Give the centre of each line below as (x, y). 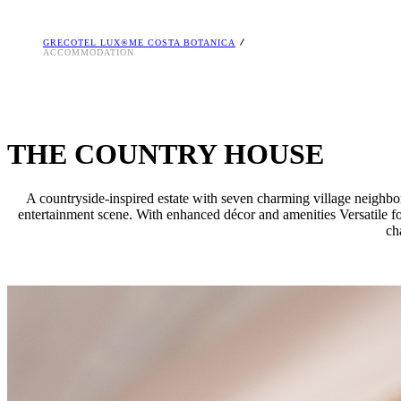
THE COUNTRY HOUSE (166, 154)
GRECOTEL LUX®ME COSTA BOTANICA (139, 43)
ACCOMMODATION (89, 53)
